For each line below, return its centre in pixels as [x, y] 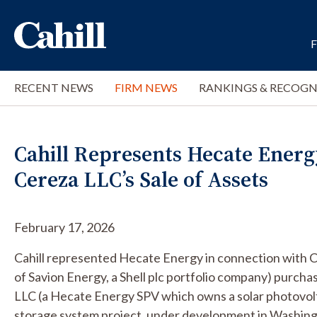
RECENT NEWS [54, 87]
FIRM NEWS [146, 87]
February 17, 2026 [64, 227]
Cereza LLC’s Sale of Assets [141, 179]
